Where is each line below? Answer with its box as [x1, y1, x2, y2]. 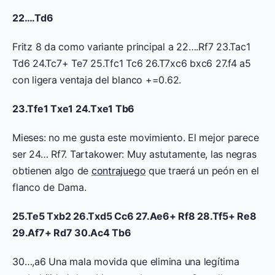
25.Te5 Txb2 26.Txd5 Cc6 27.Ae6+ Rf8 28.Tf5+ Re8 [12, 209, 257, 222]
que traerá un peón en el [145, 164, 259, 177]
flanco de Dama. [12, 180, 87, 193]
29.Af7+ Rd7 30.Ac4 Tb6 [12, 226, 131, 239]
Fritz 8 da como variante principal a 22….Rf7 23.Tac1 [12, 40, 250, 53]
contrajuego [91, 164, 146, 177]
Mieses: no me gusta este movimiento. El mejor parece [12, 131, 259, 144]
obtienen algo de [12, 164, 91, 177]
